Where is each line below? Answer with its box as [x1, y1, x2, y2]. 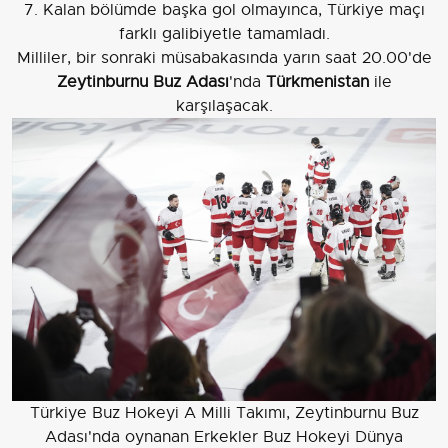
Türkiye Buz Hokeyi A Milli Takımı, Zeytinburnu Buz [29, 402, 419, 423]
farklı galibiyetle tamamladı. [118, 24, 330, 45]
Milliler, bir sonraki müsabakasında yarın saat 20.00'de [16, 48, 432, 69]
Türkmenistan [265, 72, 369, 93]
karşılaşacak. [175, 96, 273, 117]
